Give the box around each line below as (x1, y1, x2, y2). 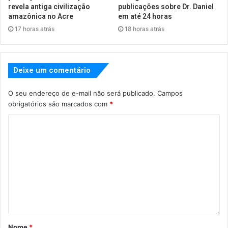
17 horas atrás (15, 24, 54, 33)
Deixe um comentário (13, 65, 91, 75)
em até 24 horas (118, 12, 172, 20)
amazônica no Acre (8, 12, 73, 20)
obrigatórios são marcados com (8, 99, 109, 108)
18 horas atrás (125, 24, 164, 33)
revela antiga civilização (8, 2, 90, 11)
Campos (157, 89, 183, 97)
